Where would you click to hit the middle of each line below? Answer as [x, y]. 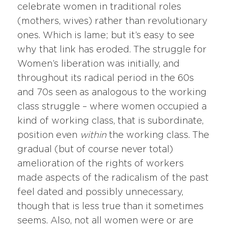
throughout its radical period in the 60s [106, 79]
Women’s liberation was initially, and [99, 64]
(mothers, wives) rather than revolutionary [113, 22]
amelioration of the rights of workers [101, 164]
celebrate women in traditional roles [99, 7]
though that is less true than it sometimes [111, 207]
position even [49, 136]
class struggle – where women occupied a [112, 107]
